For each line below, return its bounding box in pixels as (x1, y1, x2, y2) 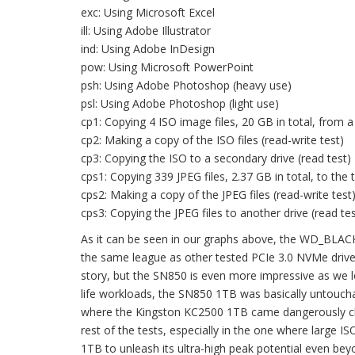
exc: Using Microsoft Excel (81, 5, 215, 20)
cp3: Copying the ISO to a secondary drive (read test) (81, 151, 351, 166)
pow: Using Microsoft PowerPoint (81, 59, 254, 74)
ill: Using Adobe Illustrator (81, 23, 211, 38)
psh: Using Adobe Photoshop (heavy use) (81, 78, 292, 93)
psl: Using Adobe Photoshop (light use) (81, 96, 279, 111)
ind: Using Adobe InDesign (81, 41, 215, 56)
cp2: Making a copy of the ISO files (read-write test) (81, 132, 344, 147)
